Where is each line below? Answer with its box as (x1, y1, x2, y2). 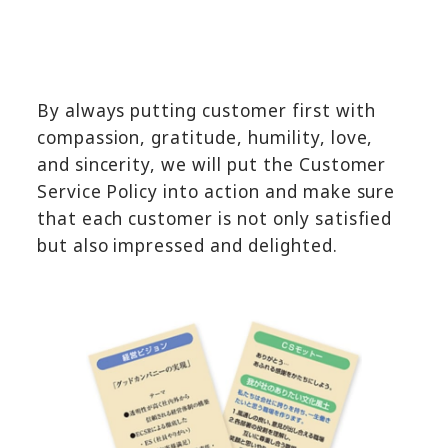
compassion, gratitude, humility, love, (36, 126, 374, 150)
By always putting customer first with (36, 99, 376, 123)
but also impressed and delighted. (36, 234, 338, 258)
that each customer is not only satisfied (36, 207, 393, 231)
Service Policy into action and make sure (36, 180, 396, 204)
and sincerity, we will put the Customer (36, 153, 387, 177)
